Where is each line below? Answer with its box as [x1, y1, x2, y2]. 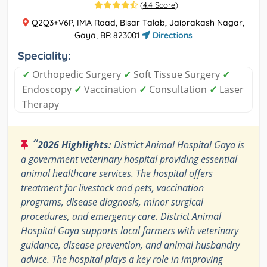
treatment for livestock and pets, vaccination [21, 181, 204, 195]
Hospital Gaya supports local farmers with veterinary [21, 224, 238, 238]
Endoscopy [22, 83, 74, 97]
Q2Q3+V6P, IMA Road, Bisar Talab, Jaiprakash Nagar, [29, 17, 244, 29]
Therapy [22, 98, 59, 111]
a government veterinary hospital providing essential [21, 153, 237, 166]
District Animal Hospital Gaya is [111, 138, 244, 152]
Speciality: [18, 49, 71, 63]
